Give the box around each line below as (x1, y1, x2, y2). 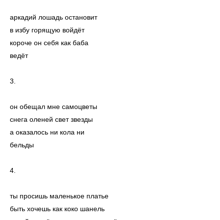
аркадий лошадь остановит (10, 13, 97, 22)
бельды (10, 141, 34, 149)
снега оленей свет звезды (10, 115, 93, 124)
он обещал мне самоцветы (10, 103, 97, 111)
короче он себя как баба (10, 39, 88, 47)
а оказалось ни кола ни (10, 128, 84, 137)
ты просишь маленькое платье (10, 192, 109, 200)
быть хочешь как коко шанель (10, 205, 105, 213)
